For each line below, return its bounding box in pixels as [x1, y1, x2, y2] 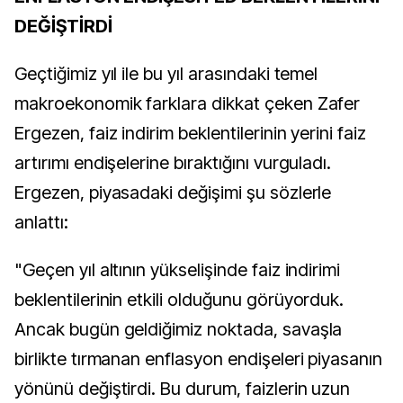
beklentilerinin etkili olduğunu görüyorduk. [14, 289, 345, 310]
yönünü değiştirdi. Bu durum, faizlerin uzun [14, 378, 351, 399]
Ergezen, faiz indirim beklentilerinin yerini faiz [14, 122, 367, 144]
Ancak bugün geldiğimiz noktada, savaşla [14, 318, 343, 340]
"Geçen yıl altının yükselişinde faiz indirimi [14, 259, 341, 281]
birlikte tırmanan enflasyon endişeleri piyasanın [14, 348, 383, 370]
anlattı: [14, 211, 68, 233]
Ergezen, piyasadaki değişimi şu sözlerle [14, 182, 332, 203]
